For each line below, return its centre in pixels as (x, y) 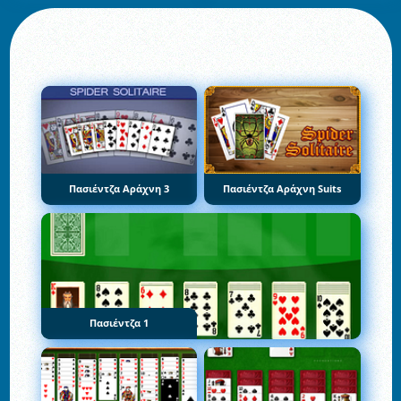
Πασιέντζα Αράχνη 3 (119, 189)
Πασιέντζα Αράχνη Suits (282, 189)
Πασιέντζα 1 (119, 323)
